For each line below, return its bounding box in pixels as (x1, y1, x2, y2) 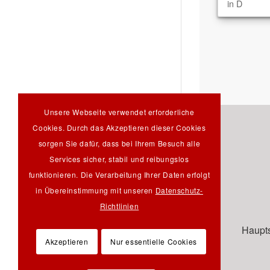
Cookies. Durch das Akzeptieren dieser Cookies (33, 122, 206, 133)
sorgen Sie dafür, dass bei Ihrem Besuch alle (38, 137, 201, 148)
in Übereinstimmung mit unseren (36, 184, 155, 195)
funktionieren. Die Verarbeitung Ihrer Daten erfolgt (28, 169, 210, 180)
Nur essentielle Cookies (110, 236, 197, 246)
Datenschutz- (155, 184, 203, 195)
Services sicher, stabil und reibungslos (49, 153, 189, 164)
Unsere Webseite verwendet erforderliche (44, 106, 195, 117)
